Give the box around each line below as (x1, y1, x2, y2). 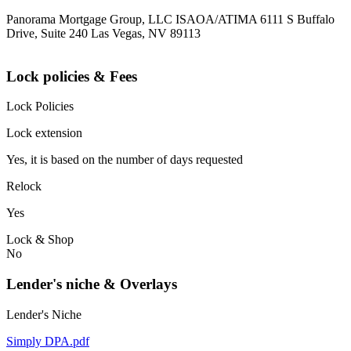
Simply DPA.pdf (6, 334, 89, 348)
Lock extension (6, 126, 82, 140)
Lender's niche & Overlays (6, 276, 177, 293)
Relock (6, 179, 42, 194)
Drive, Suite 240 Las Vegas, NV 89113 (6, 27, 201, 41)
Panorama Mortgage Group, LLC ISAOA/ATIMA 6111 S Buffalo (6, 13, 335, 27)
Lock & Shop (6, 233, 74, 247)
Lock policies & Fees (6, 67, 137, 85)
